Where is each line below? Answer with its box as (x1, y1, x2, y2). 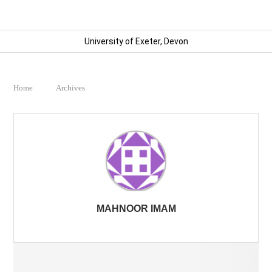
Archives (56, 83, 86, 93)
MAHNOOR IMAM (96, 203, 176, 214)
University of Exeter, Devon (84, 36, 188, 47)
